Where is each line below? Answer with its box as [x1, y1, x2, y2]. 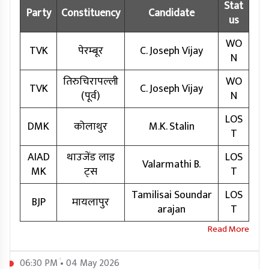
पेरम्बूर [78, 42, 103, 61]
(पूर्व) [81, 87, 100, 106]
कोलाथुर [74, 118, 107, 136]
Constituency [61, 4, 120, 23]
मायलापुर [72, 193, 109, 212]
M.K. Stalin [148, 118, 195, 136]
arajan [157, 201, 186, 219]
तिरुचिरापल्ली [63, 73, 118, 91]
